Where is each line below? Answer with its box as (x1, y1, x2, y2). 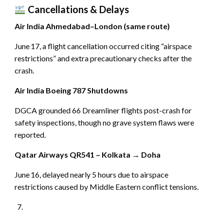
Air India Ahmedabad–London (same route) (15, 21, 170, 31)
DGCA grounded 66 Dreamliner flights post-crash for (15, 106, 192, 115)
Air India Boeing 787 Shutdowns (15, 86, 128, 95)
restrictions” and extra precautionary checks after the (15, 54, 192, 63)
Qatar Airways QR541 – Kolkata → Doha (15, 150, 161, 160)
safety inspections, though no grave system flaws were (15, 118, 194, 127)
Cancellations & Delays (27, 3, 129, 16)
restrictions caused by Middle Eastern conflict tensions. (15, 182, 199, 192)
